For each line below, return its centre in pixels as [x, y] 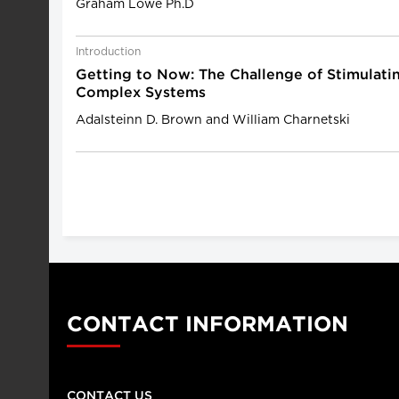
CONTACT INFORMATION [208, 325]
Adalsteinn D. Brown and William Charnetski [213, 120]
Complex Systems [141, 93]
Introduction [108, 52]
